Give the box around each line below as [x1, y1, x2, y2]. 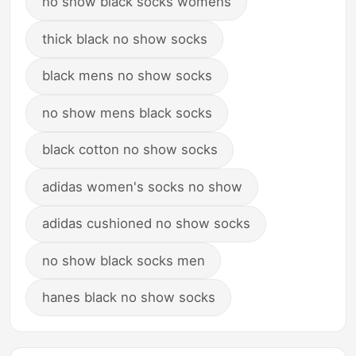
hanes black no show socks [41, 289, 215, 306]
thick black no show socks [41, 30, 207, 47]
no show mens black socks [41, 104, 212, 121]
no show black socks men [41, 252, 205, 269]
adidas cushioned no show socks [41, 215, 250, 232]
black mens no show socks [41, 68, 212, 84]
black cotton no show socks [41, 141, 218, 158]
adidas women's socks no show [41, 178, 242, 195]
